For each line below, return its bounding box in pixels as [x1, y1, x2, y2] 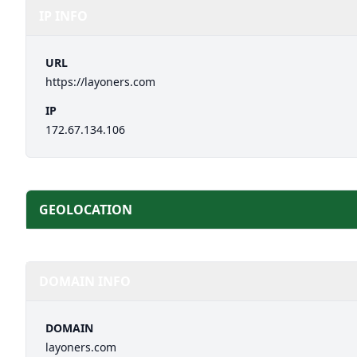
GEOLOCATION [39, 201, 132, 218]
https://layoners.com [45, 74, 155, 89]
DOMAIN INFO [39, 273, 131, 290]
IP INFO [39, 7, 88, 25]
